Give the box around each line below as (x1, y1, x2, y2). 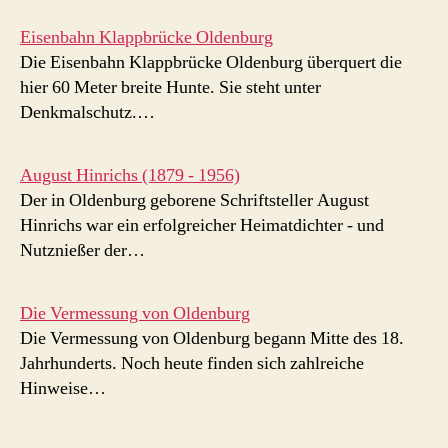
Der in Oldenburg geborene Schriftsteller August (20, 189, 369, 213)
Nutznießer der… (20, 239, 145, 263)
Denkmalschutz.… (20, 101, 155, 125)
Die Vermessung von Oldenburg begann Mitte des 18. (20, 327, 404, 351)
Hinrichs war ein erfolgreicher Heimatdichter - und (20, 214, 384, 238)
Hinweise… (20, 377, 106, 401)
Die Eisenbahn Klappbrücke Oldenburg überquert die (20, 51, 402, 75)
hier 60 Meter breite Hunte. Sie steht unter (20, 76, 321, 100)
